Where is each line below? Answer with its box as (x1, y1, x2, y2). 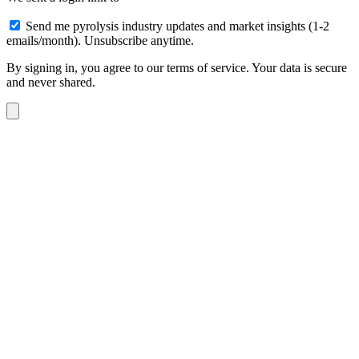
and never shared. (6, 75, 95, 89)
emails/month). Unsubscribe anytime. (6, 33, 194, 47)
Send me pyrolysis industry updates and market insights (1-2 (26, 18, 329, 33)
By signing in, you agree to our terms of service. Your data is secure (6, 60, 347, 75)
